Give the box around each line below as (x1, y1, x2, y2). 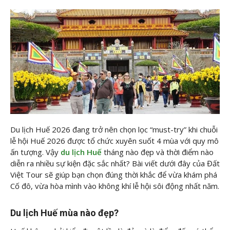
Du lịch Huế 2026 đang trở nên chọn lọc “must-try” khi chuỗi (10, 124, 218, 135)
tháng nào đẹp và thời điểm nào (104, 147, 214, 158)
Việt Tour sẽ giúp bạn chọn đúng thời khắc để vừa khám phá (10, 169, 217, 180)
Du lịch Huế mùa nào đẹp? (10, 207, 119, 218)
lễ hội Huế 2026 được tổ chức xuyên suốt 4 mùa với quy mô (10, 136, 219, 146)
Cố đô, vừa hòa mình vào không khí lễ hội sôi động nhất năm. (10, 181, 219, 191)
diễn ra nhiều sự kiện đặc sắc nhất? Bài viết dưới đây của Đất (10, 158, 220, 169)
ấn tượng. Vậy (10, 147, 59, 158)
